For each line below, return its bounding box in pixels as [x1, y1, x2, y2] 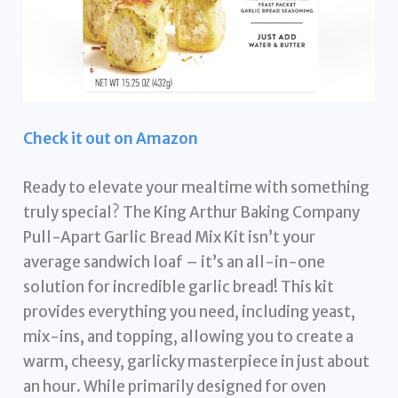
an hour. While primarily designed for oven [23, 376, 327, 396]
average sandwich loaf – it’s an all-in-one [23, 251, 326, 272]
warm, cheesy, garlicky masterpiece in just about [23, 351, 370, 371]
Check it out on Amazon [23, 128, 199, 148]
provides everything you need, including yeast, [23, 301, 356, 322]
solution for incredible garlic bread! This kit [23, 276, 335, 297]
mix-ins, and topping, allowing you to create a [23, 326, 354, 346]
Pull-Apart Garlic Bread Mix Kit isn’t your [23, 227, 316, 247]
